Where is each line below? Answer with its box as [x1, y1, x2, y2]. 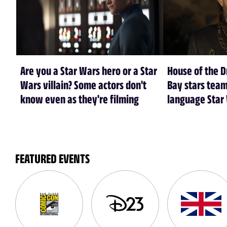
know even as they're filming [20, 91, 139, 106]
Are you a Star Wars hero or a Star [20, 63, 157, 78]
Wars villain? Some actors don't [20, 77, 146, 92]
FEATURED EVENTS [15, 150, 90, 166]
